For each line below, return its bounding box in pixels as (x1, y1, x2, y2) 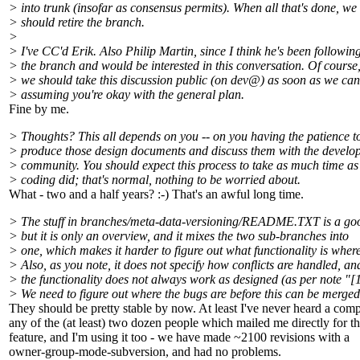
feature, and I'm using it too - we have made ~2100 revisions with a (9, 330, 350, 345)
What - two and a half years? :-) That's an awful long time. (9, 187, 304, 202)
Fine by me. (9, 102, 69, 117)
